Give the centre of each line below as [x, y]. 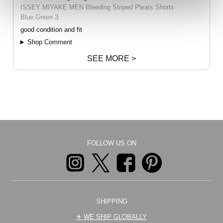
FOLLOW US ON [111, 143]
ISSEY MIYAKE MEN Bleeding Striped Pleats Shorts [97, 7]
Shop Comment [50, 42]
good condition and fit [51, 30]
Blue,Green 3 [39, 17]
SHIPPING [111, 202]
